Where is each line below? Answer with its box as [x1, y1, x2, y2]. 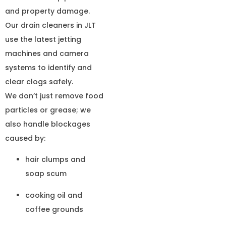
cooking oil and [25, 190, 82, 200]
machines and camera [5, 48, 89, 59]
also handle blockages [5, 119, 90, 130]
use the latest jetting [5, 34, 81, 45]
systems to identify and [5, 63, 92, 73]
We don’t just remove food [5, 91, 103, 101]
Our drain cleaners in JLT [5, 20, 96, 31]
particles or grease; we [5, 105, 91, 116]
